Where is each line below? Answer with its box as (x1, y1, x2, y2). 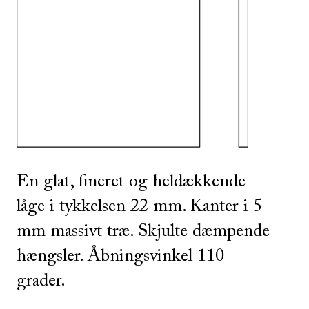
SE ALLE (29, 68, 65, 79)
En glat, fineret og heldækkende (17, 173, 246, 192)
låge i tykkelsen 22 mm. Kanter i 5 (17, 198, 262, 217)
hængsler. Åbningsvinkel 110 (17, 248, 224, 266)
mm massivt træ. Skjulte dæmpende (17, 223, 270, 241)
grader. (17, 272, 66, 291)
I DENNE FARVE (67, 68, 134, 79)
